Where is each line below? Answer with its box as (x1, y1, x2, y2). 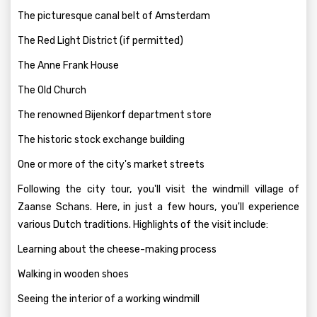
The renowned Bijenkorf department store (18, 109, 212, 121)
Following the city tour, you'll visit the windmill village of (18, 183, 299, 195)
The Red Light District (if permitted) (18, 35, 183, 47)
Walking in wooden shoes (18, 268, 129, 280)
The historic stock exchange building (18, 134, 185, 146)
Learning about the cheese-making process (18, 243, 217, 255)
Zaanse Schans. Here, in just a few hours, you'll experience (18, 201, 299, 213)
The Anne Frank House (18, 59, 119, 71)
